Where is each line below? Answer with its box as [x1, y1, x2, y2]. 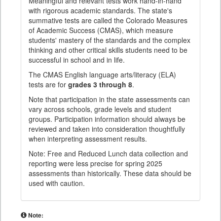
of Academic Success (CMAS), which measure [29, 25, 173, 35]
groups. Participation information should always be [29, 114, 185, 124]
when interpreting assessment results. [29, 134, 147, 144]
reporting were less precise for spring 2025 [29, 158, 162, 168]
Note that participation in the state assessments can [29, 94, 190, 104]
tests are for [29, 79, 68, 89]
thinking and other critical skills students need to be [29, 45, 187, 55]
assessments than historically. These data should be [29, 168, 191, 178]
